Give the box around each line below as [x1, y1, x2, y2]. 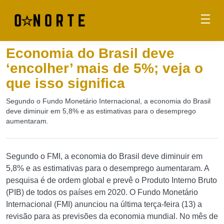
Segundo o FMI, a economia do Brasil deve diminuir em [6, 152, 202, 160]
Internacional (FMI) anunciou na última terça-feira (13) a [6, 200, 202, 208]
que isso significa [6, 75, 125, 91]
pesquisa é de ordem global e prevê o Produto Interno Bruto [6, 176, 217, 184]
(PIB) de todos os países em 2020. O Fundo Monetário [6, 188, 198, 196]
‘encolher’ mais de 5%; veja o [6, 60, 203, 76]
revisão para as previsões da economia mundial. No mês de [6, 212, 218, 220]
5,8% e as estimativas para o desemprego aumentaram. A [6, 164, 209, 172]
